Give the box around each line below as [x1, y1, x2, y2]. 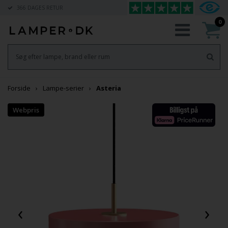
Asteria [96, 83, 121, 93]
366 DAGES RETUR [15, 4, 63, 11]
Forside [8, 83, 31, 93]
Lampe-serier [43, 83, 84, 93]
